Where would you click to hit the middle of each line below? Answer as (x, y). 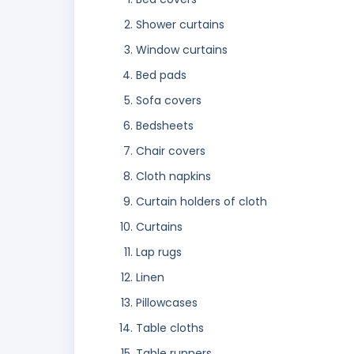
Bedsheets (165, 126)
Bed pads (161, 75)
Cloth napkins (173, 177)
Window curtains (182, 50)
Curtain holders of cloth (201, 202)
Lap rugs (159, 252)
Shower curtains (180, 25)
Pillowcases (167, 303)
